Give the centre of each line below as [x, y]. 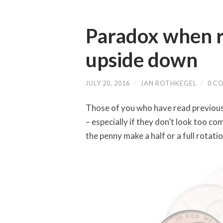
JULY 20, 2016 [108, 83]
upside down [142, 60]
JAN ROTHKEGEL [169, 83]
